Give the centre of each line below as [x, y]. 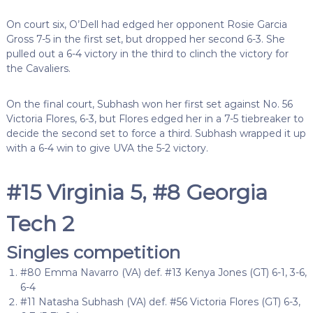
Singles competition [93, 252]
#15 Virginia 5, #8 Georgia [137, 192]
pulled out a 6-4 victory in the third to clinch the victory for [147, 53]
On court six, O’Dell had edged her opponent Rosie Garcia [146, 24]
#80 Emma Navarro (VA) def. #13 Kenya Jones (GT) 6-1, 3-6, [163, 272]
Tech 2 [40, 224]
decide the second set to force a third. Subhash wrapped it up [156, 133]
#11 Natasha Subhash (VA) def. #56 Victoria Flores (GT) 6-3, [160, 301]
